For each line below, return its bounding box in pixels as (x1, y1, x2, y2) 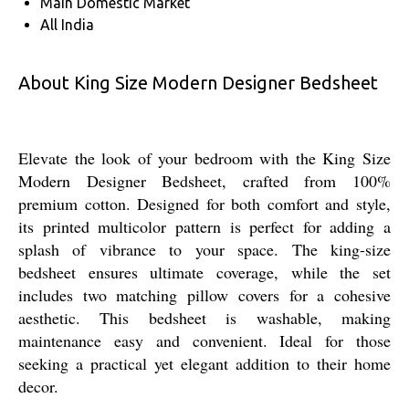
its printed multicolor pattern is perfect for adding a (18, 215, 391, 237)
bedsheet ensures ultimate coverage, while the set (18, 260, 391, 283)
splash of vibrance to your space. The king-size (18, 237, 391, 260)
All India (40, 16, 94, 33)
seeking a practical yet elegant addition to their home (18, 351, 391, 374)
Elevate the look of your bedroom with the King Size (18, 146, 391, 169)
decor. (18, 374, 58, 397)
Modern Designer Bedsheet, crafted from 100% (18, 169, 391, 192)
